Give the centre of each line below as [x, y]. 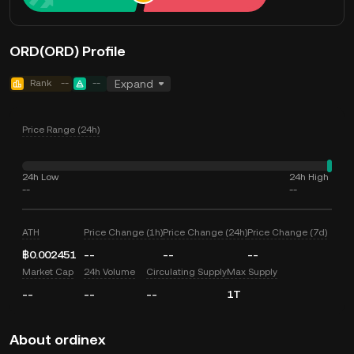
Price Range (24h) [61, 130]
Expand [134, 84]
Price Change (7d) [288, 232]
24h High [309, 177]
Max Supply [252, 272]
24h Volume [110, 272]
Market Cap [48, 272]
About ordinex [58, 339]
